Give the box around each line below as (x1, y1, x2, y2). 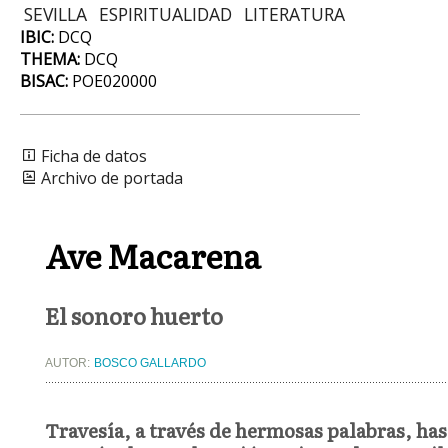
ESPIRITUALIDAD (99, 2, 232, 26)
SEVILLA (24, 2, 87, 26)
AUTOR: (45, 355, 93, 370)
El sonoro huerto (45, 298, 223, 332)
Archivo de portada (37, 167, 183, 189)
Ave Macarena (45, 231, 261, 279)
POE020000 (68, 70, 157, 92)
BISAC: (20, 70, 68, 92)
